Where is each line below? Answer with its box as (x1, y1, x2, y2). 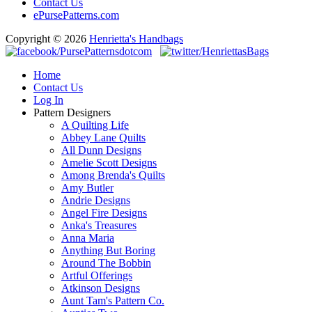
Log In (33, 94, 63, 106)
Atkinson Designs (61, 282, 140, 294)
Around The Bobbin (61, 257, 151, 269)
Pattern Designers (33, 107, 111, 118)
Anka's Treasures (61, 219, 136, 231)
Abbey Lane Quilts (61, 132, 146, 143)
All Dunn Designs (61, 144, 141, 156)
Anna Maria (61, 232, 114, 244)
